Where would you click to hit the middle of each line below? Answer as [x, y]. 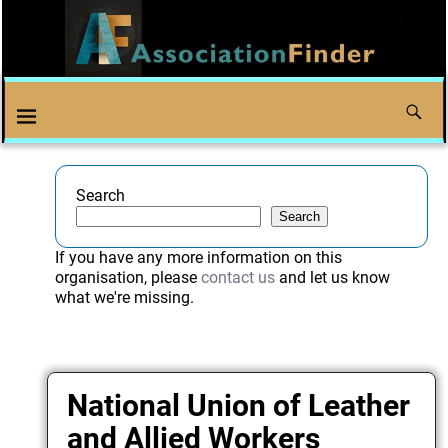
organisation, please [127, 278]
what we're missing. [124, 298]
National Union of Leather [239, 405]
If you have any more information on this [198, 258]
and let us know [332, 278]
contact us [237, 278]
